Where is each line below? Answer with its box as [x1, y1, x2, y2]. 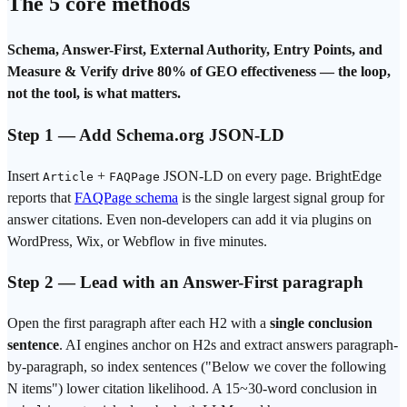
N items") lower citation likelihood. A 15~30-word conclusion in [7, 381, 377, 397]
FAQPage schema [74, 189, 178, 205]
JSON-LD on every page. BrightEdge [160, 167, 382, 184]
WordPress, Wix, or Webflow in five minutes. [7, 233, 267, 249]
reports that [7, 189, 74, 205]
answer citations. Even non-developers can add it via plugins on [7, 211, 372, 227]
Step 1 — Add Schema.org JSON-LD [7, 124, 284, 144]
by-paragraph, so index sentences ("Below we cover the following [7, 359, 386, 375]
